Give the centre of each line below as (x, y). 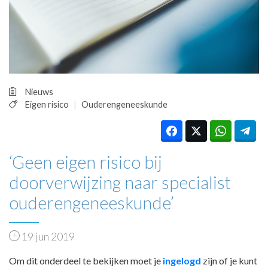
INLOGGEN (83, 85)
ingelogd (182, 260)
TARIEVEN (95, 34)
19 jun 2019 (47, 236)
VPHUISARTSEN (110, 51)
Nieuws (39, 92)
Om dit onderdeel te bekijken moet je (86, 260)
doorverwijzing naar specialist (120, 182)
